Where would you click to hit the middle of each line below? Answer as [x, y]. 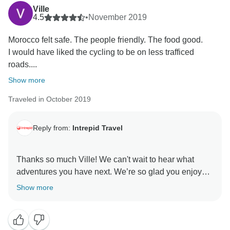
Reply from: [53, 128]
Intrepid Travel [98, 128]
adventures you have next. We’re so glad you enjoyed [114, 172]
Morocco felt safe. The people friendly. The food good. [106, 40]
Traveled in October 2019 [50, 99]
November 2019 [118, 17]
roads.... [23, 65]
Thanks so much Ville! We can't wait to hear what [105, 160]
